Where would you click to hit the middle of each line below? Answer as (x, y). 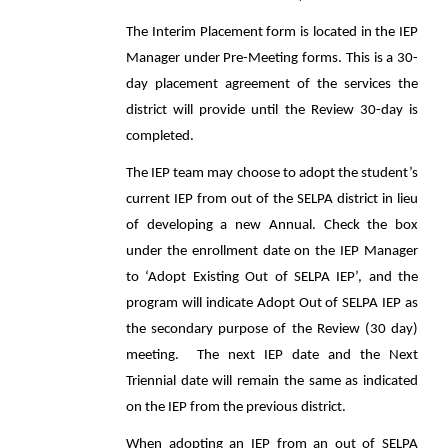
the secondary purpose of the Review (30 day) (272, 329)
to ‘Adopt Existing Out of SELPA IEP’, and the (272, 277)
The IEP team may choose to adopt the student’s (272, 173)
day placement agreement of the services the (272, 84)
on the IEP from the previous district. (236, 407)
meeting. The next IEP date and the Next (272, 355)
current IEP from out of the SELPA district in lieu (272, 199)
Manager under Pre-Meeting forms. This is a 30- (272, 58)
